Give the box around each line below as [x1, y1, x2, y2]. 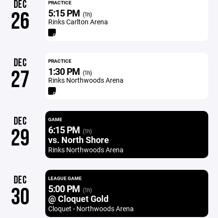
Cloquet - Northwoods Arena [48, 204, 134, 213]
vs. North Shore [48, 134, 109, 145]
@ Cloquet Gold [48, 193, 109, 204]
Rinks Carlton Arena [48, 17, 108, 26]
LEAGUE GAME [48, 175, 82, 182]
